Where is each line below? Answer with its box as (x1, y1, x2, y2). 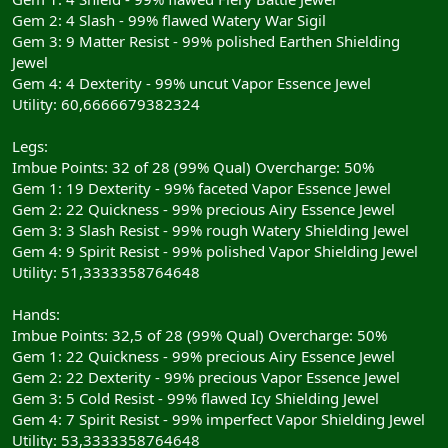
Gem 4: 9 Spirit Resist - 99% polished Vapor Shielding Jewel (12, 240, 418, 261)
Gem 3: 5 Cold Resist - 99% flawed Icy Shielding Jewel (12, 387, 379, 408)
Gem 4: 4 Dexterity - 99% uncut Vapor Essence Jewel (12, 72, 371, 93)
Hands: (12, 303, 60, 324)
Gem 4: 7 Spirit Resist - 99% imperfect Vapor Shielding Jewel (12, 408, 425, 429)
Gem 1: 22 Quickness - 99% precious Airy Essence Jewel (12, 345, 395, 366)
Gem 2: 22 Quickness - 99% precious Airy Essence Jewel (12, 198, 395, 219)
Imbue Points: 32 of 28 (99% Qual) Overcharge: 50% (12, 156, 374, 177)
